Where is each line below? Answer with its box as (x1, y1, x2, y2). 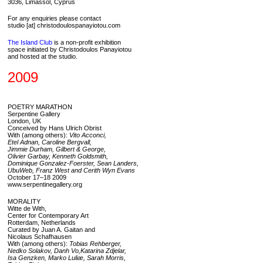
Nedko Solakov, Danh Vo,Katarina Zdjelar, (8, 247, 126, 254)
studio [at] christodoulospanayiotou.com (8, 22, 120, 29)
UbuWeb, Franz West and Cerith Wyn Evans (8, 167, 135, 174)
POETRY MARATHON (8, 103, 72, 111)
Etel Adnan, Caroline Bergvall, (8, 139, 92, 146)
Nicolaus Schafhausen (8, 232, 72, 240)
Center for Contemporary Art (8, 211, 89, 219)
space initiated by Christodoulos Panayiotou (8, 45, 131, 53)
